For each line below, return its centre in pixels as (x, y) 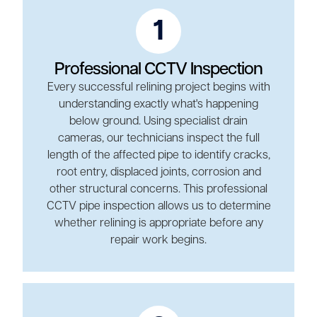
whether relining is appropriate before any (158, 223)
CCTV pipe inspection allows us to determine (158, 206)
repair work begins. (158, 240)
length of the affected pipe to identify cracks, (158, 155)
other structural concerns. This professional (158, 189)
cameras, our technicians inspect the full (158, 138)
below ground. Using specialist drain (158, 121)
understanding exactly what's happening (158, 104)
